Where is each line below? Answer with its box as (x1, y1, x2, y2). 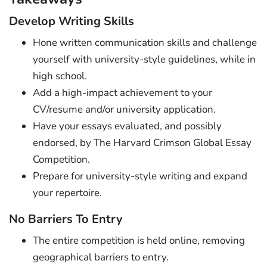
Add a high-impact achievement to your (33, 85, 212, 100)
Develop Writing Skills (9, 13, 134, 29)
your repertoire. (33, 185, 102, 200)
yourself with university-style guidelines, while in (33, 52, 256, 66)
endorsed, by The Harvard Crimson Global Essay (33, 135, 252, 150)
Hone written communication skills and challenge (33, 35, 257, 49)
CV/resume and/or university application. (33, 102, 216, 116)
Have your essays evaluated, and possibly (33, 119, 222, 133)
